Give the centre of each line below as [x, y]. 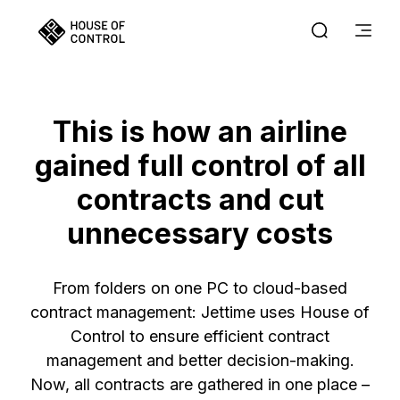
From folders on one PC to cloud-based [200, 288]
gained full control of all [200, 165]
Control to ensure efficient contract [200, 337]
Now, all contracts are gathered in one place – [200, 385]
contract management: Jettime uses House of [200, 312]
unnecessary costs [200, 233]
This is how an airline [200, 131]
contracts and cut [200, 199]
